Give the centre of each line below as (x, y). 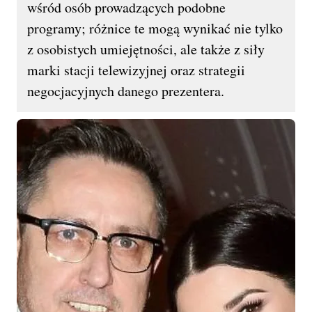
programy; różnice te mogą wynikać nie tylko (155, 28)
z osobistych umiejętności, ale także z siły (146, 49)
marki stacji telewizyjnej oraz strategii (136, 70)
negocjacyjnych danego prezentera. (126, 91)
